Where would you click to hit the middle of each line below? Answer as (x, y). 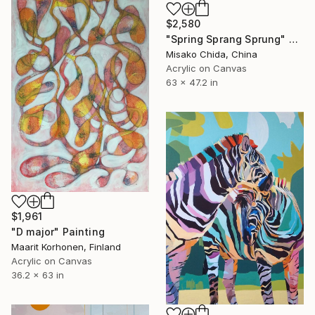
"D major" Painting (58, 231)
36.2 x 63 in (38, 275)
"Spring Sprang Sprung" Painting (293, 39)
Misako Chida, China (212, 54)
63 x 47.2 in (192, 82)
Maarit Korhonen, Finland (66, 246)
